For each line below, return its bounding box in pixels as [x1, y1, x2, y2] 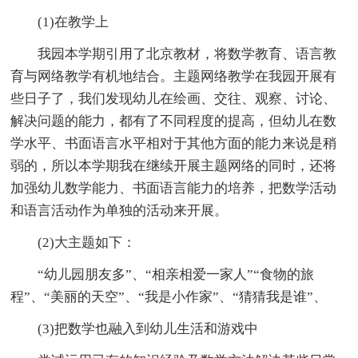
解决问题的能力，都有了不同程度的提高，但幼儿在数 [10, 113, 337, 129]
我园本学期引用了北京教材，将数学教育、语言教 [10, 46, 337, 62]
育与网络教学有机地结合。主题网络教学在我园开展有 [10, 68, 337, 84]
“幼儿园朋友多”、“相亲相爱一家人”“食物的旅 [10, 266, 315, 282]
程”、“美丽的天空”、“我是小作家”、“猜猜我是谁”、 [10, 288, 328, 304]
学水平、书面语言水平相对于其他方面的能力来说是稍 [10, 135, 337, 151]
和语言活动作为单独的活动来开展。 [10, 202, 229, 218]
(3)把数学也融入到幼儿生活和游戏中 [10, 320, 259, 336]
